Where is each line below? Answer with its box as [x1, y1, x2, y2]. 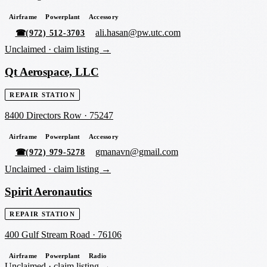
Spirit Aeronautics [5, 185, 92, 198]
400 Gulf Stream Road [5, 229, 90, 240]
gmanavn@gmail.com [95, 147, 179, 157]
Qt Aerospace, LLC [5, 66, 99, 79]
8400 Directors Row [5, 110, 82, 120]
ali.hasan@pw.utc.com [95, 27, 181, 38]
